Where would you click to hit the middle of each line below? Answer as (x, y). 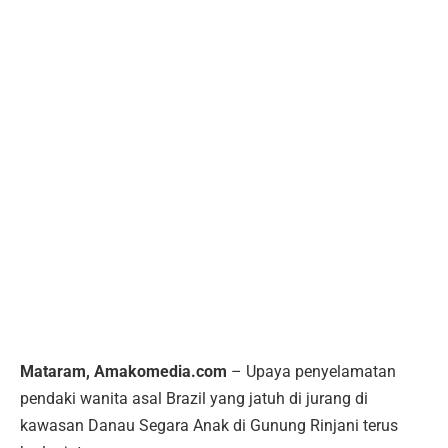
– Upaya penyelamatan (311, 371)
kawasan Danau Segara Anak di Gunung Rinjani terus (209, 425)
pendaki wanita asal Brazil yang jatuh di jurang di (194, 398)
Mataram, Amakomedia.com (123, 371)
